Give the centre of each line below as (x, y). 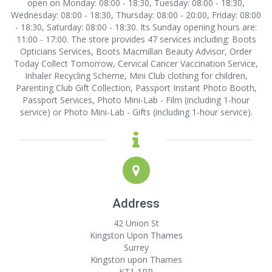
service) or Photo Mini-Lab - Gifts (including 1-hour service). (136, 112)
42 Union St (136, 223)
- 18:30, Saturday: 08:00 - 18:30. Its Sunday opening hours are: (136, 27)
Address (136, 203)
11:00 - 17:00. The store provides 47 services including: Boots (136, 39)
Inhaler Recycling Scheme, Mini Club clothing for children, (136, 76)
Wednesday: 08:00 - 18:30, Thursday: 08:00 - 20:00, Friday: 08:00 (136, 15)
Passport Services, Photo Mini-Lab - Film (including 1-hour (136, 100)
